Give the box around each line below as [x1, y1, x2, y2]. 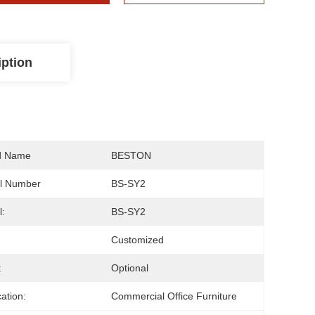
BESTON [111, 150, 151, 161]
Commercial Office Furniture [111, 290, 237, 302]
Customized [111, 234, 164, 245]
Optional [111, 262, 148, 274]
